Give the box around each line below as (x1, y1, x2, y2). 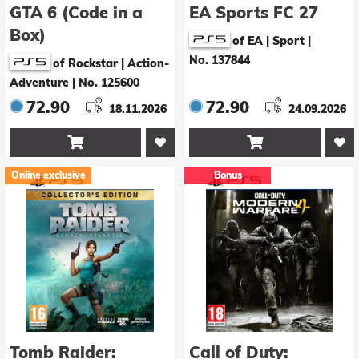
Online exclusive (10, 169, 86, 182)
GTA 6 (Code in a (10, 2, 143, 23)
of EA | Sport (232, 34, 305, 49)
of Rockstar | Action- (53, 56, 169, 71)
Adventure (10, 75, 69, 91)
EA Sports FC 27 (189, 2, 318, 23)
